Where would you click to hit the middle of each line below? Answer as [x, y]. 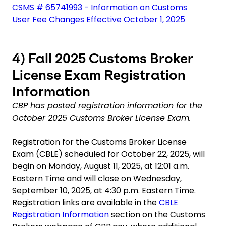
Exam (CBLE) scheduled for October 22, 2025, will [108, 154]
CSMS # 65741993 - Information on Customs [100, 7]
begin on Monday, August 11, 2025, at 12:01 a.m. [101, 166]
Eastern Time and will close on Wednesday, [97, 178]
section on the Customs [157, 214]
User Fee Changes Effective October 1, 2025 [99, 19]
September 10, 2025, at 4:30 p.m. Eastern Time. [104, 190]
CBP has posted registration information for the [107, 105]
